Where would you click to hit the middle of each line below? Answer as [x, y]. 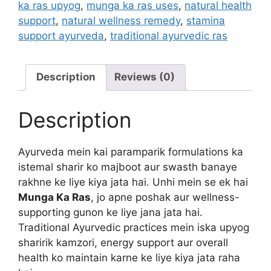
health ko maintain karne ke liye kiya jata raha [129, 258]
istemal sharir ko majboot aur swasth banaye [128, 167]
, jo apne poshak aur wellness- [165, 197]
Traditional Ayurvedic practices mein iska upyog [134, 227]
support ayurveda [61, 35]
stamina [206, 20]
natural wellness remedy [121, 20]
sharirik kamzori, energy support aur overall [123, 243]
